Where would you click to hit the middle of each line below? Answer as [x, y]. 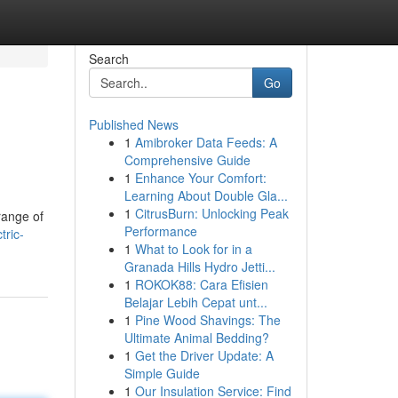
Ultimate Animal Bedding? [196, 338]
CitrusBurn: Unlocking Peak [211, 213]
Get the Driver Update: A [204, 355]
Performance [160, 231]
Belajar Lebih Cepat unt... [195, 302]
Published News [133, 124]
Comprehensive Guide [187, 160]
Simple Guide [162, 373]
